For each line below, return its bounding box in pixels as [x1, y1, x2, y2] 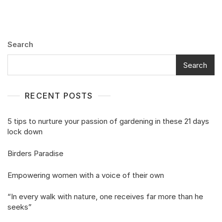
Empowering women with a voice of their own [7, 170, 164, 180]
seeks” [7, 202, 32, 212]
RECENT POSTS [25, 91, 93, 101]
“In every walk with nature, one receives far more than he [7, 192, 203, 202]
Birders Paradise [7, 149, 63, 159]
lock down [7, 127, 43, 137]
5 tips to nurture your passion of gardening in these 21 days [7, 116, 209, 126]
